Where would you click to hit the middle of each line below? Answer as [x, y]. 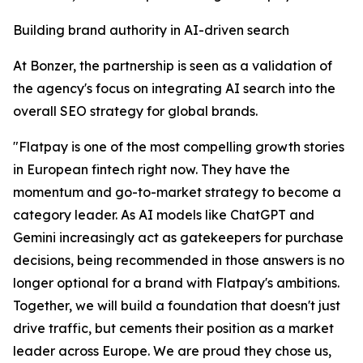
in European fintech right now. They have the [152, 170]
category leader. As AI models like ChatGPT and [164, 215]
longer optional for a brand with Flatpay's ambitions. [176, 283]
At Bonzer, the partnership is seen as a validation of [173, 66]
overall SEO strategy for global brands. [135, 111]
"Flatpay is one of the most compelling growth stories [179, 147]
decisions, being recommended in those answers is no [179, 261]
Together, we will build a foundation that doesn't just [177, 306]
